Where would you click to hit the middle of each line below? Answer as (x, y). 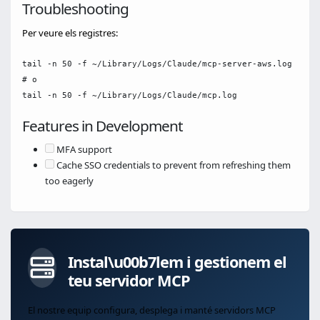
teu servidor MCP (129, 281)
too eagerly (69, 181)
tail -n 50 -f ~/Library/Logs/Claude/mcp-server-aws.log (157, 64)
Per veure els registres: (70, 33)
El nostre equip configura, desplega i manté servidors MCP (152, 310)
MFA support (83, 150)
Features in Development (102, 126)
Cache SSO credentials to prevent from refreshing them (172, 165)
